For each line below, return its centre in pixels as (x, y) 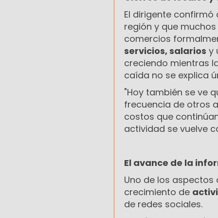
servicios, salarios (165, 51)
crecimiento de (158, 192)
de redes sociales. (163, 204)
